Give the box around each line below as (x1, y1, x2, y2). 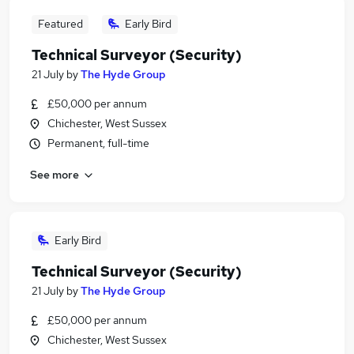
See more (30, 167, 79, 182)
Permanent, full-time (47, 136, 149, 150)
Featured (37, 17, 83, 31)
